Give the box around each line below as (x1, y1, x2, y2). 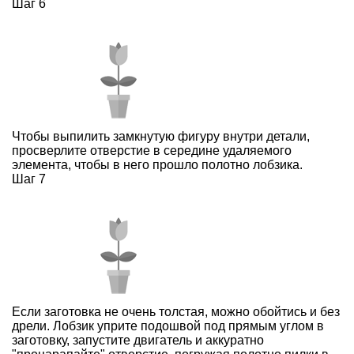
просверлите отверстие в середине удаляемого (12, 144, 292, 158)
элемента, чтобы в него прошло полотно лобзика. (12, 158, 303, 172)
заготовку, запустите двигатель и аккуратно (12, 333, 264, 348)
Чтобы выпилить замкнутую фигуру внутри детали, (12, 130, 310, 144)
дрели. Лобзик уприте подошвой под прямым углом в (12, 319, 324, 333)
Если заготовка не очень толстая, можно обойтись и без (12, 305, 340, 319)
